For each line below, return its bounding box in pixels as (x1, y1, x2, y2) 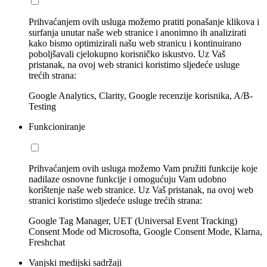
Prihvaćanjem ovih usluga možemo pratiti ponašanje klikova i (29, 17, 259, 27)
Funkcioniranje (29, 122, 85, 132)
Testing (29, 101, 56, 112)
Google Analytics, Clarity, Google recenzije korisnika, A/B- (29, 91, 253, 101)
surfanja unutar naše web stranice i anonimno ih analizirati (29, 27, 246, 38)
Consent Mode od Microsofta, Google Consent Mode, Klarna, (29, 226, 262, 237)
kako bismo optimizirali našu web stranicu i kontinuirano (29, 38, 241, 49)
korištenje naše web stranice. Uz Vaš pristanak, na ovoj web (29, 185, 253, 195)
